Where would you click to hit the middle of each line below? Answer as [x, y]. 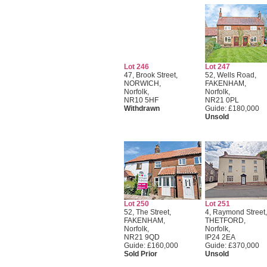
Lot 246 [136, 67]
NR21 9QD [142, 237]
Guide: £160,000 [151, 246]
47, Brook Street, [150, 75]
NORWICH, [142, 83]
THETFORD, [225, 221]
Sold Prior [140, 254]
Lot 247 [217, 67]
